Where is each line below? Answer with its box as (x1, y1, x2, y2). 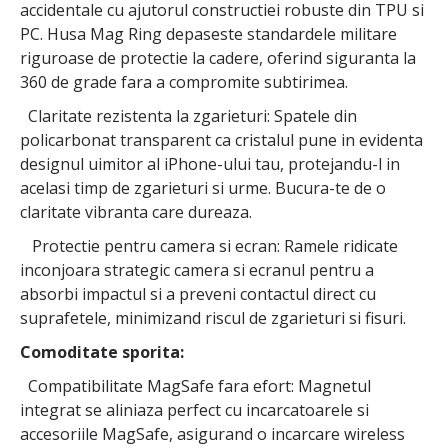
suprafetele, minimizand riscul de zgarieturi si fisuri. (20, 307, 406, 330)
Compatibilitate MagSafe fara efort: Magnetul (20, 375, 371, 398)
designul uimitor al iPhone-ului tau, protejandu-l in (20, 153, 400, 176)
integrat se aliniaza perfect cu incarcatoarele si (20, 399, 369, 422)
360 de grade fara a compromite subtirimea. (20, 71, 348, 94)
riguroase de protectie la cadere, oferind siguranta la (20, 47, 416, 70)
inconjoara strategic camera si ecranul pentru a (20, 259, 374, 282)
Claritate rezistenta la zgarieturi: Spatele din (20, 105, 357, 128)
